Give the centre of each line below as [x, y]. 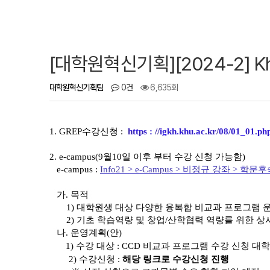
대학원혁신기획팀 [76, 87]
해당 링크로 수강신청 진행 [176, 259]
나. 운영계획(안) [86, 233]
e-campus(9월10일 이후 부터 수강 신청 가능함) [153, 157]
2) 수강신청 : [94, 259]
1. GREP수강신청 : [89, 131]
